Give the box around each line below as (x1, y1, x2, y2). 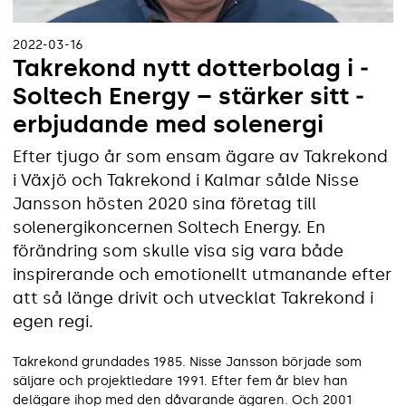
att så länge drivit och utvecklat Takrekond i (13, 287, 373, 308)
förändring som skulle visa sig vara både (13, 240, 343, 261)
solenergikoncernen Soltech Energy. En (13, 217, 325, 237)
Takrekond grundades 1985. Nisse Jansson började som (13, 353, 362, 370)
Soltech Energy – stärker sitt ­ (13, 81, 364, 111)
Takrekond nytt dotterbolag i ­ (13, 53, 369, 82)
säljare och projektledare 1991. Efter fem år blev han (13, 372, 348, 389)
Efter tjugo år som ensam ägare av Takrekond (13, 146, 388, 167)
